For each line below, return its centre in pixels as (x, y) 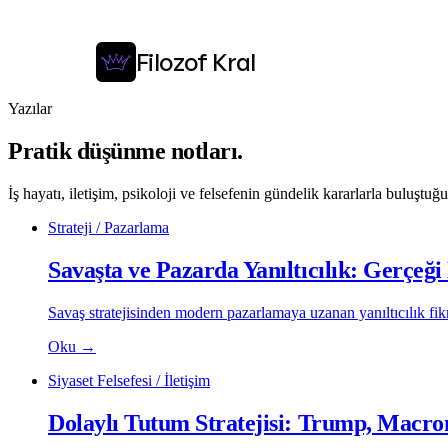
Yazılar (30, 108)
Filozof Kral (196, 62)
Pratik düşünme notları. (125, 150)
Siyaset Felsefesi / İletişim (129, 380)
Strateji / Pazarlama (108, 227)
